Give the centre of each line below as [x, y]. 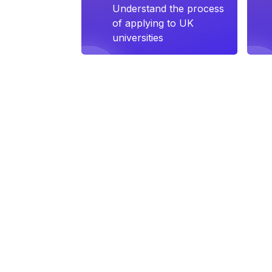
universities [138, 38]
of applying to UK [153, 23]
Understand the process [168, 8]
